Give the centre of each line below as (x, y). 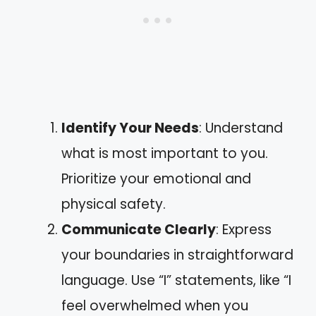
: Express (244, 230)
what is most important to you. (165, 153)
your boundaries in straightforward (177, 255)
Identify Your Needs (130, 128)
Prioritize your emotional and (156, 179)
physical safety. (114, 204)
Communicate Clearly (139, 230)
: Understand (241, 128)
